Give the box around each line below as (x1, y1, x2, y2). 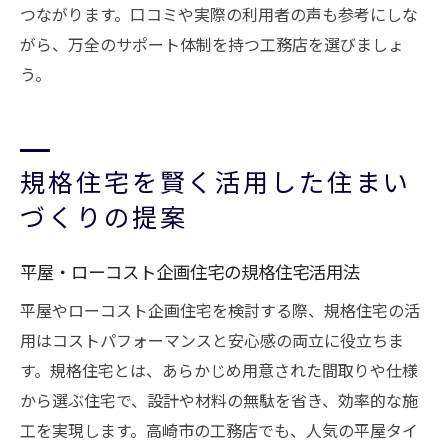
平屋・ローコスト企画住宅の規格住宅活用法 (20, 259, 360, 284)
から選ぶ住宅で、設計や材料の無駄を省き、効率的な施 (20, 388, 418, 412)
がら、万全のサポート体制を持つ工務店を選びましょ (20, 32, 404, 56)
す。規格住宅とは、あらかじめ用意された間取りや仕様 (20, 358, 418, 382)
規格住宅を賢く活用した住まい (20, 163, 411, 199)
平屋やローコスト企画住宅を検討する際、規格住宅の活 (20, 298, 420, 322)
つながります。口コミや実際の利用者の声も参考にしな (20, 2, 418, 26)
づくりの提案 (20, 198, 188, 234)
